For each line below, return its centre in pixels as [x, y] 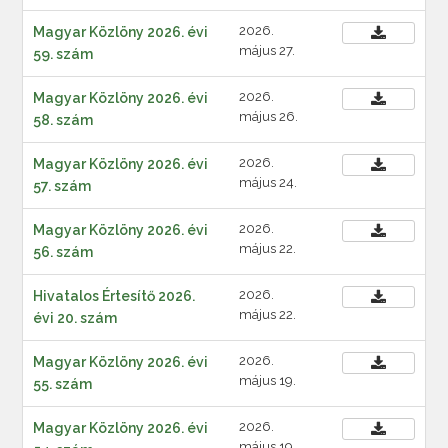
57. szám [62, 186]
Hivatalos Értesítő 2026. [114, 296]
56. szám [63, 252]
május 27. [267, 50]
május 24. [268, 182]
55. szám [63, 384]
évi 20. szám [75, 318]
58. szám [63, 120]
